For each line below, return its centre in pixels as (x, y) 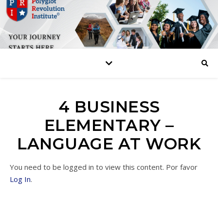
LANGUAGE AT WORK (109, 144)
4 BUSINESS (109, 107)
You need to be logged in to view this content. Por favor (104, 167)
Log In (20, 179)
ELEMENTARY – (109, 125)
